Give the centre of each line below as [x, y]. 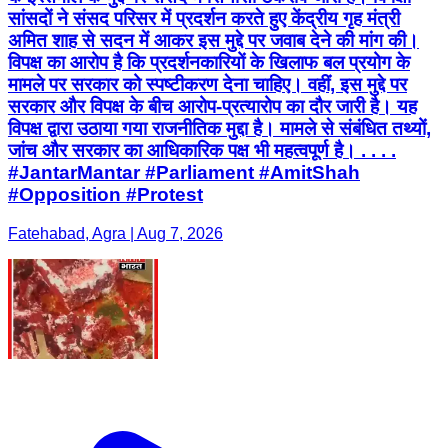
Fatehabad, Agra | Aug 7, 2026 [115, 233]
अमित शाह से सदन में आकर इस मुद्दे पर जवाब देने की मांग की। [213, 41]
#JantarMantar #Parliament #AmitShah [184, 173]
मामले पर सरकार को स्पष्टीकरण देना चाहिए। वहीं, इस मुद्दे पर [207, 85]
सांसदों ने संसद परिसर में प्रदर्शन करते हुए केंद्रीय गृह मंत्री [204, 19]
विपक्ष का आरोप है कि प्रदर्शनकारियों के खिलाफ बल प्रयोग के [209, 63]
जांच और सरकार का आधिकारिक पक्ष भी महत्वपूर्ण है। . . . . [202, 151]
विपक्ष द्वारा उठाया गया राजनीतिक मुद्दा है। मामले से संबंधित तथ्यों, [219, 129]
